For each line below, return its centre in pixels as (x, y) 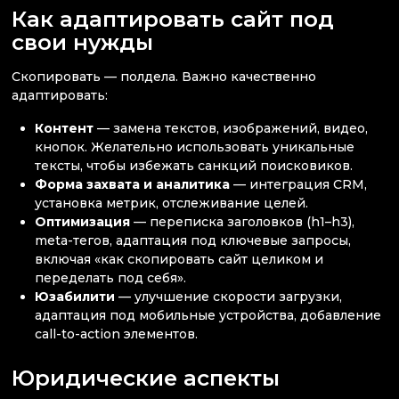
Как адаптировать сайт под (173, 18)
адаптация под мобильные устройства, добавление (208, 316)
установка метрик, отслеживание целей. (172, 204)
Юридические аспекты (146, 377)
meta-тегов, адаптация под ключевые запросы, (193, 241)
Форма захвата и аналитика (133, 185)
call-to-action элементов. (117, 334)
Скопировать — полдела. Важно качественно (164, 77)
